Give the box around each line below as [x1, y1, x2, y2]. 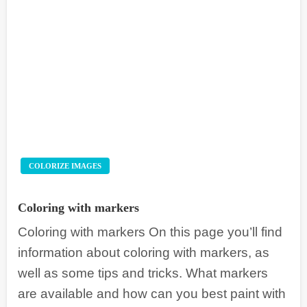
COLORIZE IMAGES [29, 162, 101, 171]
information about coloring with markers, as [18, 245, 269, 260]
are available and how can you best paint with [18, 286, 286, 302]
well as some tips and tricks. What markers [18, 266, 268, 281]
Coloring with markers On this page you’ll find [18, 225, 282, 240]
